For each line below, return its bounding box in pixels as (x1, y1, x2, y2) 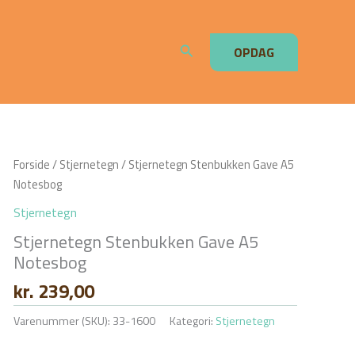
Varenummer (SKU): (13, 311, 113, 330)
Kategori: (169, 311, 216, 330)
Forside (13, 155, 50, 174)
